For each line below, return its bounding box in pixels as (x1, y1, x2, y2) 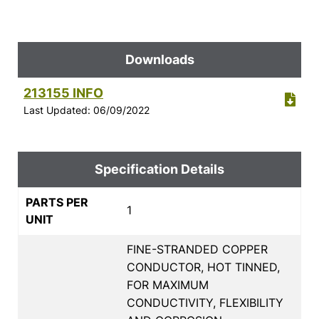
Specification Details (95, 161, 224, 177)
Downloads (125, 51, 194, 67)
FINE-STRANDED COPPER (127, 241, 268, 256)
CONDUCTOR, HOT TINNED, (127, 259, 280, 274)
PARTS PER (26, 194, 88, 209)
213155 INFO (23, 85, 103, 100)
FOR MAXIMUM (127, 277, 209, 292)
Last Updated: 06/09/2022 (23, 103, 150, 116)
